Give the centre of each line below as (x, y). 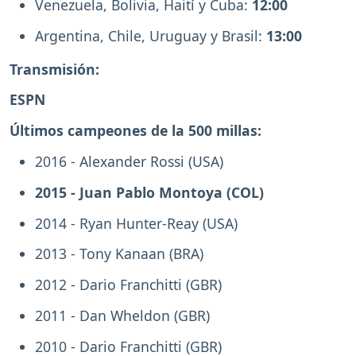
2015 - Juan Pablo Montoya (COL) (149, 192)
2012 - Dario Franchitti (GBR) (128, 285)
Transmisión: (54, 69)
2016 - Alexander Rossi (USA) (129, 161)
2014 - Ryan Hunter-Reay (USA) (136, 223)
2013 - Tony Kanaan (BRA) (119, 254)
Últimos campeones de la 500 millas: (135, 131)
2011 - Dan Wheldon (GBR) (122, 315)
